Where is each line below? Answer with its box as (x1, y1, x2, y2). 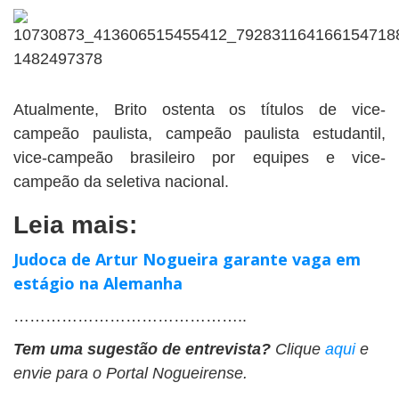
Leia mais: (13, 211, 137, 240)
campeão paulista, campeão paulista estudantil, (13, 125, 386, 143)
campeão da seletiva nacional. (13, 173, 229, 191)
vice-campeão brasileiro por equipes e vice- (13, 149, 386, 167)
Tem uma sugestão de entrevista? (13, 340, 271, 359)
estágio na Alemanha (13, 273, 183, 295)
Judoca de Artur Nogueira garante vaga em (13, 248, 361, 271)
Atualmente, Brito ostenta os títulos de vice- (13, 101, 386, 119)
